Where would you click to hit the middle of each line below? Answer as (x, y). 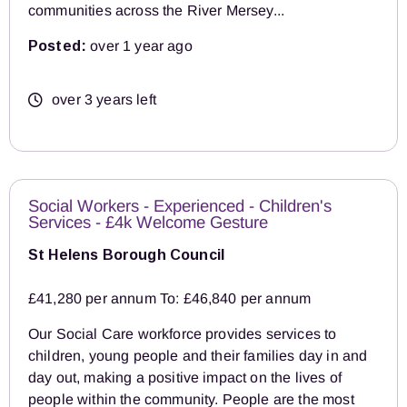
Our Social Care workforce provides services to (183, 333)
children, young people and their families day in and (198, 355)
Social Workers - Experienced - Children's (180, 205)
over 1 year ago (139, 46)
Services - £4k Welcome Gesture (148, 222)
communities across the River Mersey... (157, 11)
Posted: (58, 46)
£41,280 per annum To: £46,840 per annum (170, 298)
